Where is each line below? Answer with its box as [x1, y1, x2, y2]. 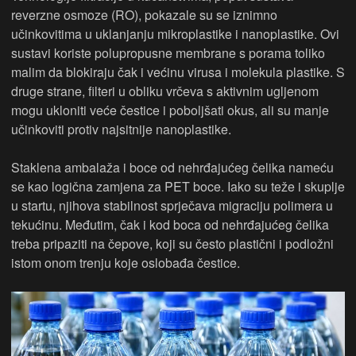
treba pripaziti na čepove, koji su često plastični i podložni [11, 234, 334, 253]
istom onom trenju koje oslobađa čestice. [11, 253, 240, 272]
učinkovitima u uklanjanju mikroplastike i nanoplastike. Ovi [11, 24, 339, 43]
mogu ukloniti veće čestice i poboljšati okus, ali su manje [11, 100, 329, 119]
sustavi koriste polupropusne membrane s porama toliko [11, 43, 325, 62]
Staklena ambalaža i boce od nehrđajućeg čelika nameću [11, 157, 334, 176]
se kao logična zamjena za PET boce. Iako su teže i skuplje [11, 176, 345, 195]
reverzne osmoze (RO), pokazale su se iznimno [11, 5, 277, 24]
